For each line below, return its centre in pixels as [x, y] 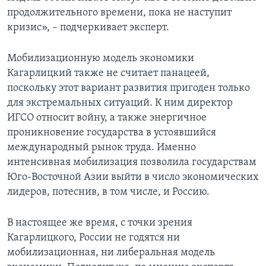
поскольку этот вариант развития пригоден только [129, 88]
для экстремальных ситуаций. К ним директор [120, 103]
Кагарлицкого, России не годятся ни [94, 238]
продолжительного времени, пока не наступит [119, 13]
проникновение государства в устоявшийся [112, 133]
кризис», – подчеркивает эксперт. [88, 28]
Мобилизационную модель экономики [101, 59]
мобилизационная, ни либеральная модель [111, 253]
